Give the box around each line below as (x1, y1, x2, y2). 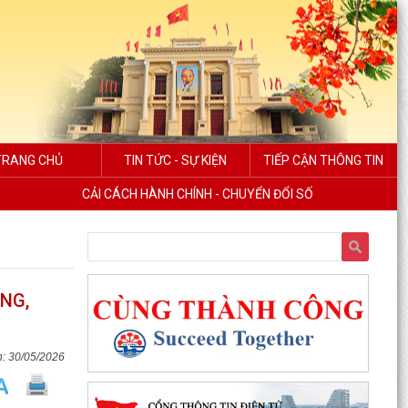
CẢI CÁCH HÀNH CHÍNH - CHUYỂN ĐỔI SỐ (81, 187, 313, 201)
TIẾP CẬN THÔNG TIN (263, 153, 384, 168)
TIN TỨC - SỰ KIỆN (124, 153, 228, 168)
